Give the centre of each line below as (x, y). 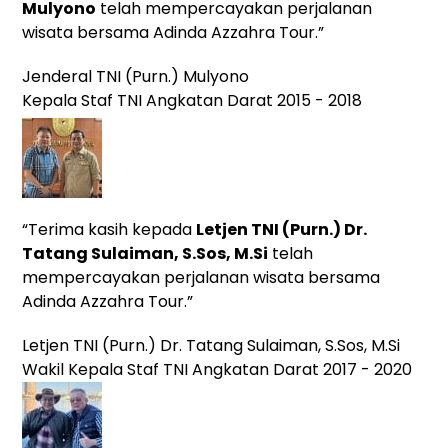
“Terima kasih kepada (109, 229)
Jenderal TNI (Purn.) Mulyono (136, 76)
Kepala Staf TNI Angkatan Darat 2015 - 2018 (192, 100)
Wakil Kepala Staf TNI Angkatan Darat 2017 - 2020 (217, 369)
